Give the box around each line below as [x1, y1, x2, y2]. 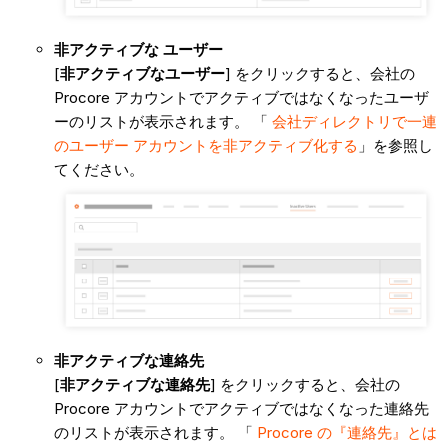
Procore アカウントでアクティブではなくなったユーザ [53, 87, 429, 107]
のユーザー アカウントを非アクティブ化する [53, 135, 358, 155]
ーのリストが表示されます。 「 [53, 111, 272, 131]
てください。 [53, 159, 144, 179]
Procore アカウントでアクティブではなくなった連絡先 [53, 399, 429, 419]
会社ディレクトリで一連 [271, 111, 437, 131]
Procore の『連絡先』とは [256, 423, 437, 443]
